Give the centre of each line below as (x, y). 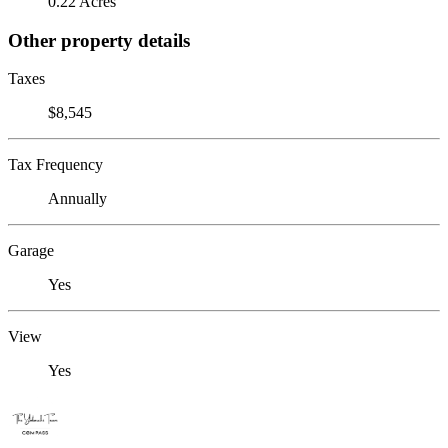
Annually (77, 199)
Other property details (99, 40)
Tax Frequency (55, 165)
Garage (31, 251)
